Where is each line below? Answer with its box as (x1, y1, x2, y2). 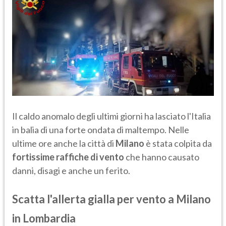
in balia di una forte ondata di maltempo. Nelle (12, 124, 189, 136)
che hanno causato (124, 151, 199, 163)
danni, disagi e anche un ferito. (12, 165, 130, 177)
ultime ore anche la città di (12, 138, 116, 149)
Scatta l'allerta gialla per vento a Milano (12, 192, 211, 206)
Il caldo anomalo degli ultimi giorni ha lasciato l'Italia (12, 110, 211, 122)
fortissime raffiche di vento (12, 151, 124, 163)
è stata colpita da (144, 138, 212, 149)
